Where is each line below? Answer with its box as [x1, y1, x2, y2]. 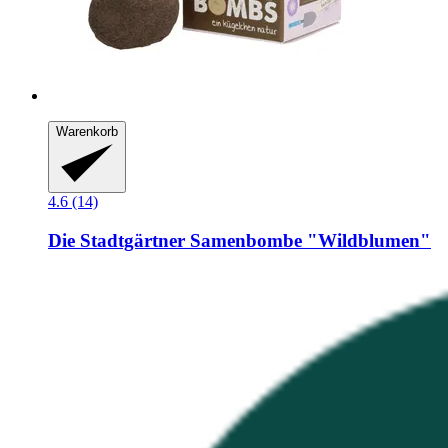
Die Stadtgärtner [48, 229, 185, 251]
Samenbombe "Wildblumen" [185, 229, 431, 251]
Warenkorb [56, 123, 118, 139]
